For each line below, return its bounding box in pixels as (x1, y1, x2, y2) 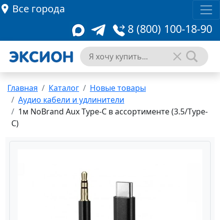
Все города (12, 2, 65, 15)
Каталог (49, 82, 79, 93)
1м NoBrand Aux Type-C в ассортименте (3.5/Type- (18, 106, 208, 117)
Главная (7, 82, 38, 93)
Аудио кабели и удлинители (18, 94, 124, 105)
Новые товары (90, 82, 146, 93)
